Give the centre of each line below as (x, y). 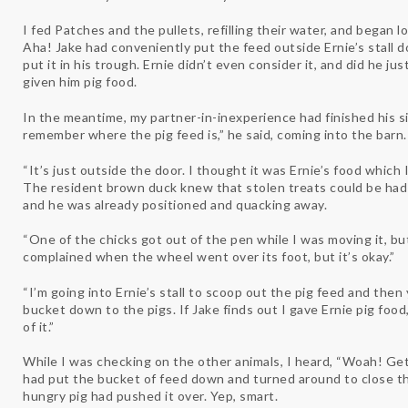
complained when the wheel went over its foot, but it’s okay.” (209, 257)
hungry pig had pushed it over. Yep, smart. (150, 396)
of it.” (39, 326)
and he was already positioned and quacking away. (175, 204)
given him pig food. (82, 82)
